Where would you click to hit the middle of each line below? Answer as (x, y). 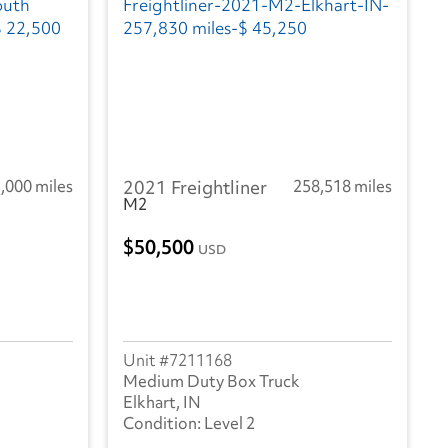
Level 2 (229, 423)
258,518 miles (342, 185)
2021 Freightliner (195, 187)
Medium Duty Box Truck (211, 381)
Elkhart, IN (162, 402)
